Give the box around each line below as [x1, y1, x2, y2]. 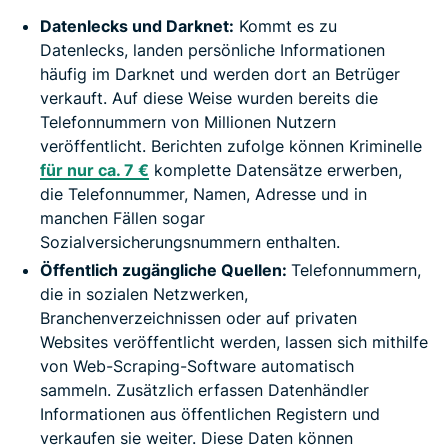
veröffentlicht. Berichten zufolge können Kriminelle [40, 136, 422, 157]
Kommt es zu [234, 16, 337, 37]
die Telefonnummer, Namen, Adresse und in [40, 184, 367, 205]
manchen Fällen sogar [40, 208, 205, 229]
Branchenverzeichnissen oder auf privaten [40, 308, 357, 329]
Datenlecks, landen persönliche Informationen [40, 40, 385, 61]
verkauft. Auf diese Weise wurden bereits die [40, 88, 378, 109]
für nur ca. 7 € [40, 160, 149, 181]
